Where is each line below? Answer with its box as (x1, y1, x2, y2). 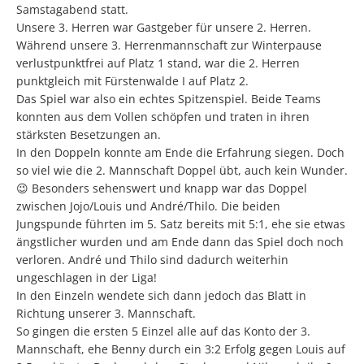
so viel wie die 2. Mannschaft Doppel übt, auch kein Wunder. (16, 162, 348, 178)
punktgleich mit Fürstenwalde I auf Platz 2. (16, 73, 249, 89)
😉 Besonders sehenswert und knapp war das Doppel (16, 180, 307, 196)
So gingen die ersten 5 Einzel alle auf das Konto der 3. (16, 323, 310, 339)
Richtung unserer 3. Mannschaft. (16, 305, 196, 321)
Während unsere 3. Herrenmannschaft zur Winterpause (16, 37, 322, 53)
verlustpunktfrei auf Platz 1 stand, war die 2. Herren (16, 55, 300, 71)
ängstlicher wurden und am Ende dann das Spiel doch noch (16, 234, 344, 249)
